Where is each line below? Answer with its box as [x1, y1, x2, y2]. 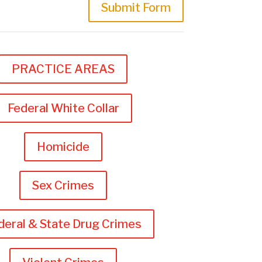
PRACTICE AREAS [12, 62, 115, 77]
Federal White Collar [7, 101, 119, 115]
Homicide [37, 139, 90, 154]
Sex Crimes [32, 178, 95, 192]
